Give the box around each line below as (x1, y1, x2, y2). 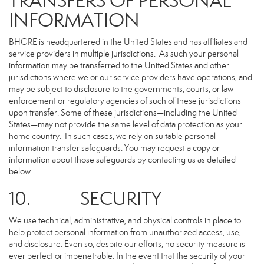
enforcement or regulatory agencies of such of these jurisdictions (9, 95, 241, 106)
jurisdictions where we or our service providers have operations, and (9, 72, 252, 82)
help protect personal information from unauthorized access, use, (9, 227, 241, 237)
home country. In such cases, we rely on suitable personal (9, 131, 216, 141)
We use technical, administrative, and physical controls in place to (9, 215, 241, 226)
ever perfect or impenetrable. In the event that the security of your (9, 250, 245, 261)
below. (9, 166, 32, 177)
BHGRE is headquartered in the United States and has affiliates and (9, 37, 247, 47)
